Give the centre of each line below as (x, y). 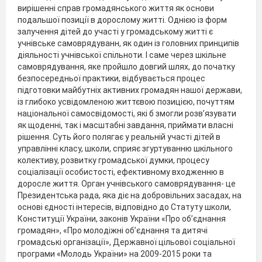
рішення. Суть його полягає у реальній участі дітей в (119, 137)
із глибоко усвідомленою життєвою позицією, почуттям (126, 102)
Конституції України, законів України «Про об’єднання (122, 219)
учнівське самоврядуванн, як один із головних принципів (128, 44)
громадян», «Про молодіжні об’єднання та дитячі (113, 231)
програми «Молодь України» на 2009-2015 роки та (115, 254)
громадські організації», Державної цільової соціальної (126, 242)
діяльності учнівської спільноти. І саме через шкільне (122, 55)
